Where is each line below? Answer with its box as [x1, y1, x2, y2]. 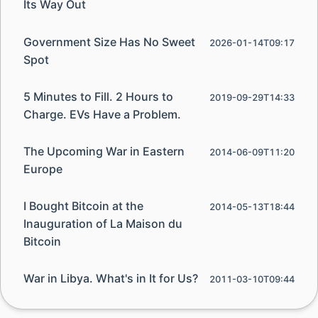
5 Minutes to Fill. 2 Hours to [23, 89, 173, 104]
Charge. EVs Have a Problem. [23, 106, 181, 121]
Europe [23, 161, 62, 176]
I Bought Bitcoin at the [23, 199, 143, 214]
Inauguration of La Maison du [23, 216, 182, 231]
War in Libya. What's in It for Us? [23, 271, 198, 286]
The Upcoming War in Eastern [23, 143, 185, 158]
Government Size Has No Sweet [23, 34, 195, 49]
